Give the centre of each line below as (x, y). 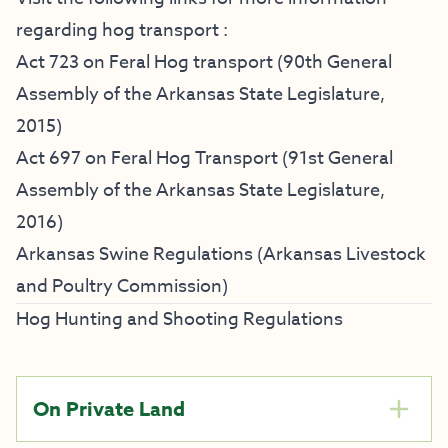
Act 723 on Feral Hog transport (144, 62)
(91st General (335, 158)
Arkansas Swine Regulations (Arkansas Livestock (221, 254)
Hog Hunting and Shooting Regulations (179, 319)
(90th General (332, 62)
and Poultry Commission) (122, 286)
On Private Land (109, 408)
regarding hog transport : (122, 30)
